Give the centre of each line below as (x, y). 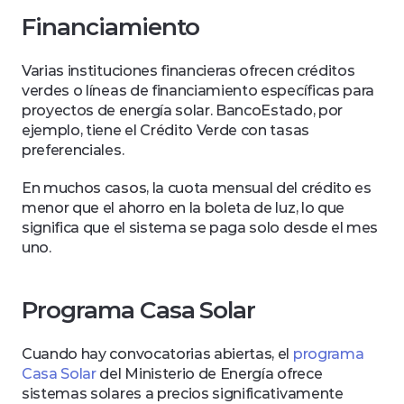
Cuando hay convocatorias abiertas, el (157, 354)
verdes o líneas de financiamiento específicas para (198, 91)
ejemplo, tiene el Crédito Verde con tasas (165, 130)
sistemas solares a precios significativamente (183, 394)
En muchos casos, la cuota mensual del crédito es (197, 188)
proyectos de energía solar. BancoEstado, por (182, 110)
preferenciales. (74, 150)
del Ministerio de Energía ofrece (209, 374)
